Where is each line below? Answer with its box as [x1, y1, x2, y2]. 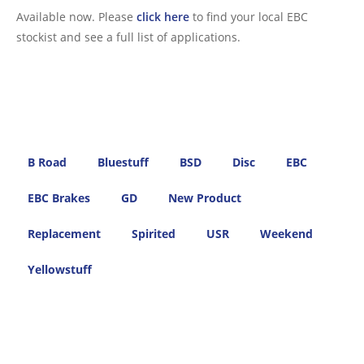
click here [136, 8, 189, 24]
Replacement [28, 225, 101, 241]
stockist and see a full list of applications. [16, 28, 240, 45]
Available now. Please [16, 8, 136, 24]
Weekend [260, 225, 313, 241]
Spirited [132, 225, 175, 241]
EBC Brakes [28, 189, 90, 206]
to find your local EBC [189, 8, 308, 24]
